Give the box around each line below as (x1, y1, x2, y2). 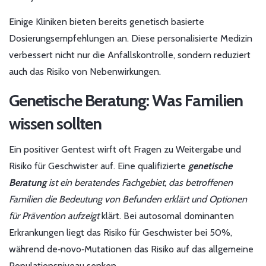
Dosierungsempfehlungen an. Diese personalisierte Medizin (9, 33, 252, 45)
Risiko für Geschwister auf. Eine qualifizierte (9, 160, 188, 172)
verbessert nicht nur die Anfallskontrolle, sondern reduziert (9, 49, 251, 61)
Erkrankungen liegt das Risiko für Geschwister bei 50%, (9, 227, 232, 239)
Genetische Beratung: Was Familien (9, 90, 243, 111)
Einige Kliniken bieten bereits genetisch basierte (9, 16, 204, 28)
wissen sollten (9, 113, 102, 134)
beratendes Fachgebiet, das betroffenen (74, 177, 233, 189)
